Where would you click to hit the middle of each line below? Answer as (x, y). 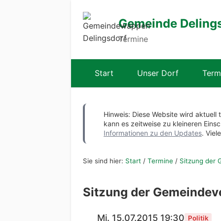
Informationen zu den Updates (153, 133)
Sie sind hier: (104, 161)
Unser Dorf (158, 73)
